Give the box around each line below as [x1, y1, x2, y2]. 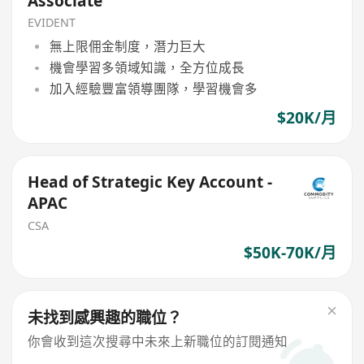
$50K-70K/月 [243, 241, 336, 263]
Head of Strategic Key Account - [28, 171, 273, 193]
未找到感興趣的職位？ [28, 307, 183, 329]
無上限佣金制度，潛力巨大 [49, 37, 206, 55]
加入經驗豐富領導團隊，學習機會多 [49, 80, 258, 98]
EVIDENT [28, 15, 76, 31]
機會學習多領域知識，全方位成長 [49, 58, 245, 77]
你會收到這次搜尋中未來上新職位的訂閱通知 [28, 332, 288, 351]
